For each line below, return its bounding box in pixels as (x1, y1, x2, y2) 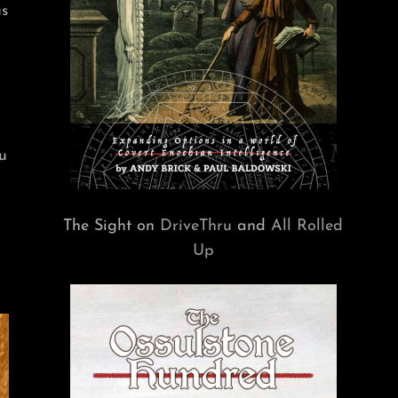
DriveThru (160, 218, 233, 235)
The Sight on (63, 218, 161, 235)
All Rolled (271, 218, 344, 235)
